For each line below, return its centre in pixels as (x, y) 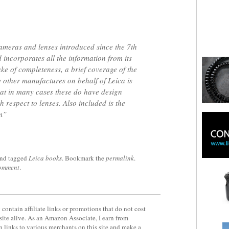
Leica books (45, 158)
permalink (120, 158)
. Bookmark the (84, 158)
